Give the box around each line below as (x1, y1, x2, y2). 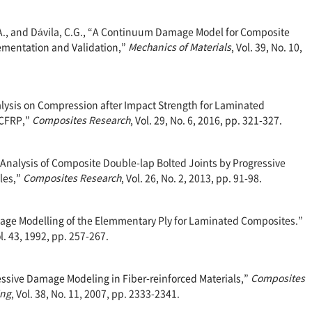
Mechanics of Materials (128, 40, 231, 54)
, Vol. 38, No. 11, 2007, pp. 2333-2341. (11, 286, 180, 301)
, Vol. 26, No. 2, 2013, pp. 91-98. (121, 171, 262, 185)
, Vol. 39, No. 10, (231, 40, 302, 54)
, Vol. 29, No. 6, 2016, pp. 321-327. (130, 113, 282, 127)
